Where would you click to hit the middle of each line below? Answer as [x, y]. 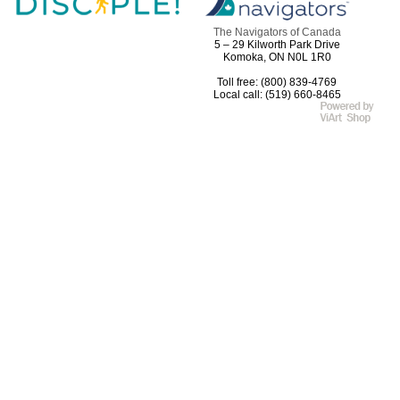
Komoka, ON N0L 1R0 [277, 57]
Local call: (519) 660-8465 [277, 94]
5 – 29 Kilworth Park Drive [277, 44]
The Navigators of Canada [277, 32]
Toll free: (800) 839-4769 [277, 82]
